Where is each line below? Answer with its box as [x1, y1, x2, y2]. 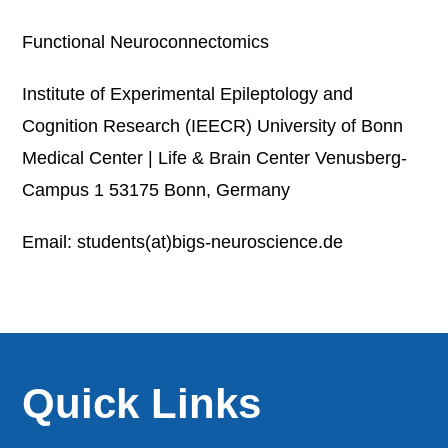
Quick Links [22, 380, 262, 427]
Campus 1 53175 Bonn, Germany [22, 180, 291, 200]
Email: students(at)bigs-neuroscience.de [22, 232, 344, 252]
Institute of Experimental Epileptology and [22, 84, 354, 104]
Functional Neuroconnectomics [22, 32, 270, 52]
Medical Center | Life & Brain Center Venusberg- [22, 148, 408, 168]
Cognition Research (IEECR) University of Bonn [22, 116, 404, 136]
